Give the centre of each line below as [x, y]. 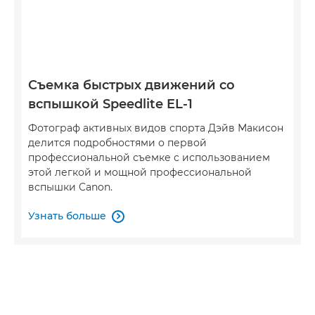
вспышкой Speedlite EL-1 [110, 104]
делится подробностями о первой [117, 143]
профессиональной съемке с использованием [149, 158]
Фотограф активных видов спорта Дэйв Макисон [156, 128]
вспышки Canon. [70, 187]
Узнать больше [67, 216]
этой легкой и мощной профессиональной [140, 173]
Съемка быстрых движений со [131, 85]
